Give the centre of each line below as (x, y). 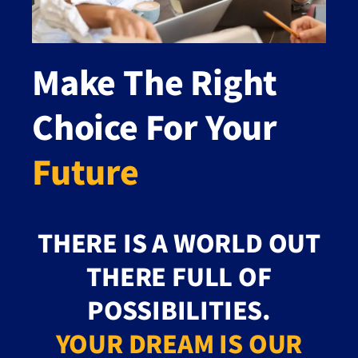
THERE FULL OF (179, 275)
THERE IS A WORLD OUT (179, 242)
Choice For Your (155, 126)
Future (86, 171)
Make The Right (155, 81)
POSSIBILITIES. (179, 309)
